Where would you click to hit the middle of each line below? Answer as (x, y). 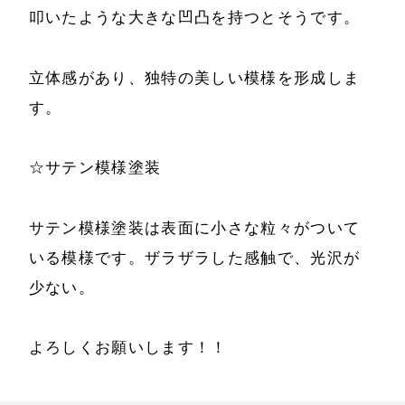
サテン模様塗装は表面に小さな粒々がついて (194, 227)
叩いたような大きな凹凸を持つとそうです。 (194, 18)
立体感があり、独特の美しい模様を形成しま (194, 77)
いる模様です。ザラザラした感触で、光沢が (194, 257)
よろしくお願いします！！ (128, 348)
